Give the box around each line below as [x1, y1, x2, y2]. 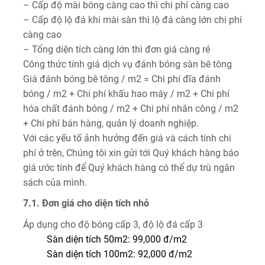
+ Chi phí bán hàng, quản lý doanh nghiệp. [23, 117, 199, 129]
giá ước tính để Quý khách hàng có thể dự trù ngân [23, 161, 235, 173]
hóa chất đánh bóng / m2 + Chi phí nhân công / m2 [23, 102, 238, 114]
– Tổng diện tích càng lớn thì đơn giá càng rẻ [23, 43, 210, 55]
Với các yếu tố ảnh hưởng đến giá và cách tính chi [23, 132, 231, 144]
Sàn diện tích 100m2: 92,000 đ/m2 [47, 248, 192, 260]
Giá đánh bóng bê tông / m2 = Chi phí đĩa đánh [23, 73, 221, 85]
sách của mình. [23, 176, 87, 188]
